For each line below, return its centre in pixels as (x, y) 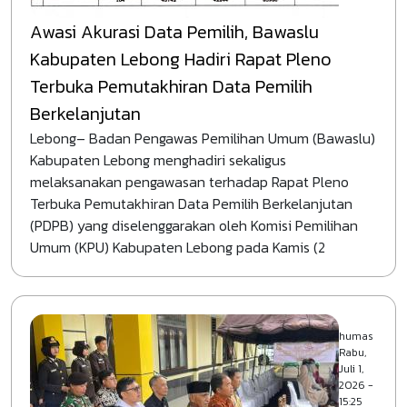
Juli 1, (351, 369)
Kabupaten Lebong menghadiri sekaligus (158, 160)
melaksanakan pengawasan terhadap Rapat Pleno (189, 182)
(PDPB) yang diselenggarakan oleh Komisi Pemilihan (194, 225)
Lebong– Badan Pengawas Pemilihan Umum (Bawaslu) (203, 138)
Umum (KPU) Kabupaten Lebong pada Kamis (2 (178, 247)
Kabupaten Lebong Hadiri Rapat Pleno (181, 59)
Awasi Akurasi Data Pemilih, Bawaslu (174, 32)
